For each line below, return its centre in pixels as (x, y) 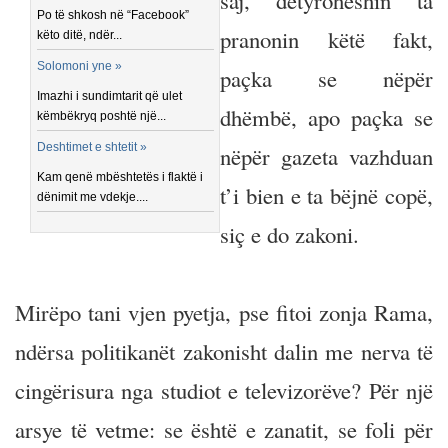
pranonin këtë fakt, (326, 39)
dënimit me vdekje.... (93, 197)
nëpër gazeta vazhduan (326, 156)
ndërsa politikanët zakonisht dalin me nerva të (224, 351)
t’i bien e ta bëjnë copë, (326, 195)
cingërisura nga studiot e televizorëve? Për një (224, 390)
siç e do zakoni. (289, 234)
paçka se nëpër (326, 78)
